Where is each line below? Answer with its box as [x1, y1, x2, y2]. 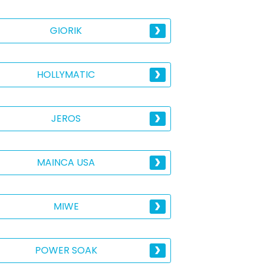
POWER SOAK [34, 243, 97, 257]
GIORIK [50, 24, 83, 37]
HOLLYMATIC [37, 68, 96, 81]
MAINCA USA [37, 156, 96, 169]
